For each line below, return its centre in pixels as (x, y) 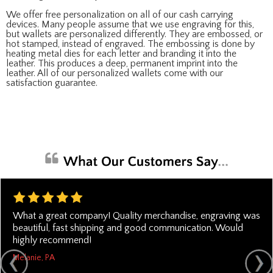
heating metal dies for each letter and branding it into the (121, 54)
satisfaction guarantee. (52, 83)
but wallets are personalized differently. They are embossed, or (134, 34)
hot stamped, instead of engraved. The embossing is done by (130, 44)
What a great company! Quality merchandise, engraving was (136, 215)
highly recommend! (52, 240)
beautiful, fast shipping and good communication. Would (128, 228)
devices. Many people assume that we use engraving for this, (130, 24)
